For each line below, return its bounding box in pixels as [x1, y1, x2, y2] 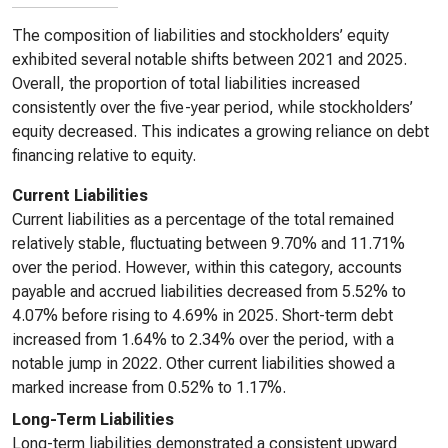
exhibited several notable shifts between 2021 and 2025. [12, 50, 407, 69]
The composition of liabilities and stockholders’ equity [12, 26, 389, 45]
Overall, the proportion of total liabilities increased [12, 74, 360, 93]
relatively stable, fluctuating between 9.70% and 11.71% [12, 234, 405, 253]
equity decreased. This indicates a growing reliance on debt [12, 122, 429, 141]
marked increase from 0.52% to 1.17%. [12, 378, 286, 397]
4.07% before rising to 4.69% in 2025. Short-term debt [12, 306, 393, 325]
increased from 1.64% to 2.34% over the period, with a [12, 330, 394, 349]
